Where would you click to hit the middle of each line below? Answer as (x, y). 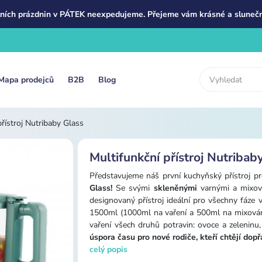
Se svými (135, 188)
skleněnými (175, 188)
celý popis (108, 249)
